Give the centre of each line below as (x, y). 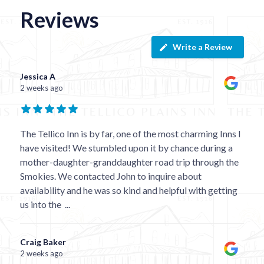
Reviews (59, 20)
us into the (40, 204)
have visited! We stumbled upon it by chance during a (126, 148)
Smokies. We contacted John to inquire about (110, 176)
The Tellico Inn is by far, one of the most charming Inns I (130, 134)
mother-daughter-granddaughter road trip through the (129, 162)
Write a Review (203, 47)
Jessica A (37, 77)
